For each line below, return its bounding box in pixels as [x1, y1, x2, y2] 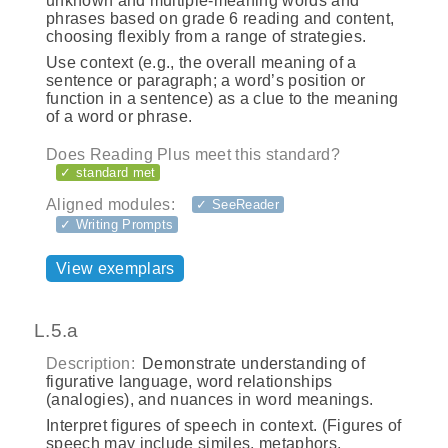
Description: [46, 355, 135, 373]
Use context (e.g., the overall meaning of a [46, 53, 357, 71]
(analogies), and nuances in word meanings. [46, 391, 374, 409]
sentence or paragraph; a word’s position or [46, 71, 366, 89]
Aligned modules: [46, 196, 176, 214]
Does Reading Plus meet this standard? [46, 145, 340, 163]
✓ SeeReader [196, 196, 279, 212]
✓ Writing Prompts [60, 217, 174, 233]
